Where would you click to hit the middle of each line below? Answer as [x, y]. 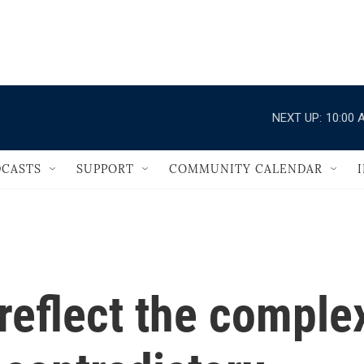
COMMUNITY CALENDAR [246, 169]
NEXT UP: [297, 117]
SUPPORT [105, 169]
